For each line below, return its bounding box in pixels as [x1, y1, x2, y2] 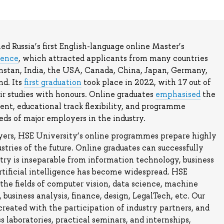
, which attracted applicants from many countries [18, 53, 208, 64]
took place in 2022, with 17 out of [81, 77, 211, 88]
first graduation [23, 77, 81, 88]
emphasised [155, 89, 200, 100]
